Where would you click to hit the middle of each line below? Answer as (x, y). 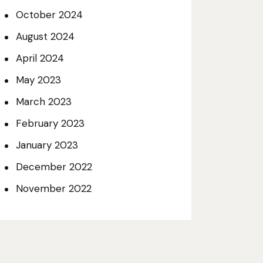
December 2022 (54, 166)
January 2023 (47, 145)
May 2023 (38, 80)
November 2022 (53, 188)
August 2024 (45, 36)
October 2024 (49, 14)
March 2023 (43, 101)
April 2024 (40, 58)
